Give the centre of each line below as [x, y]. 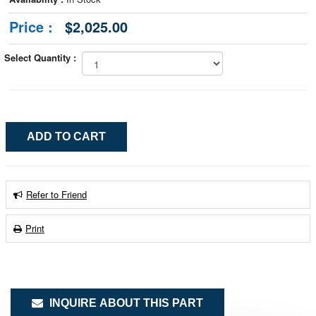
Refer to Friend [56, 194]
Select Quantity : [43, 57]
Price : [31, 26]
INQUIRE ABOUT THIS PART [125, 303]
